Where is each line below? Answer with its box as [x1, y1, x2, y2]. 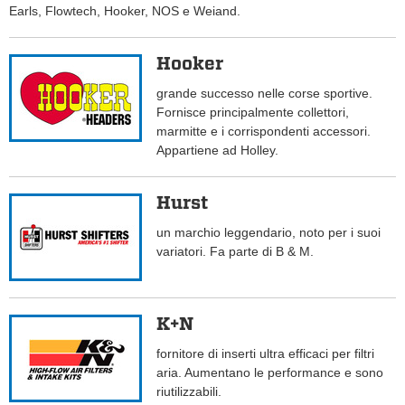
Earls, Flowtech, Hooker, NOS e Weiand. [9, 4, 240, 19]
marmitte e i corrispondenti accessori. [156, 124, 372, 139]
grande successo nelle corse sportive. [156, 86, 373, 101]
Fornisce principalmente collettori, [156, 105, 350, 120]
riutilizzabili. [156, 384, 222, 400]
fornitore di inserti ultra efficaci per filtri [156, 346, 375, 362]
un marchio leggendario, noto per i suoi [156, 225, 381, 240]
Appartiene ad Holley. [156, 143, 279, 158]
